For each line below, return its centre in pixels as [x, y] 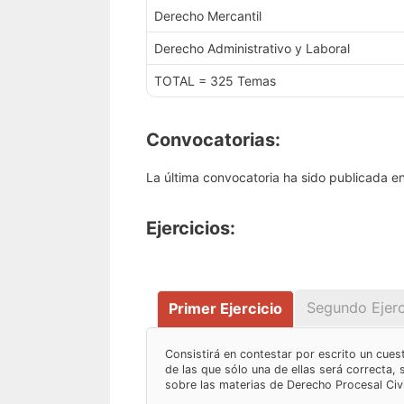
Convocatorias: [213, 140]
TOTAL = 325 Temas [215, 81]
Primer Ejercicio [225, 309]
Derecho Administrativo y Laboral [252, 49]
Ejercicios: [191, 229]
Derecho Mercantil [208, 16]
